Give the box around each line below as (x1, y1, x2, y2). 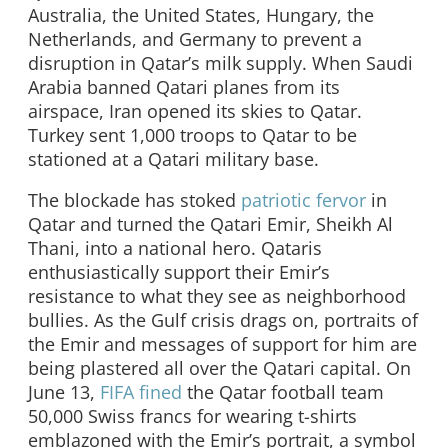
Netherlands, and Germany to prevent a (28, 26, 362, 51)
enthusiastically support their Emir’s (28, 260, 330, 285)
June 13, (28, 380, 100, 405)
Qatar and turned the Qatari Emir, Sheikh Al (28, 212, 393, 237)
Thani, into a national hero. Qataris (28, 236, 322, 261)
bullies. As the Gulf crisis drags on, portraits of (28, 308, 418, 333)
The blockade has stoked (28, 188, 241, 213)
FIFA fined (100, 380, 182, 405)
